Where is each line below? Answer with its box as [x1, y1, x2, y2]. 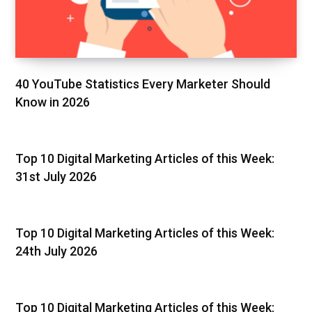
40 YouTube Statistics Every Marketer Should [15, 76, 270, 91]
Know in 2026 [15, 94, 90, 109]
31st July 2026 [15, 169, 97, 184]
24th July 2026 [15, 243, 97, 258]
